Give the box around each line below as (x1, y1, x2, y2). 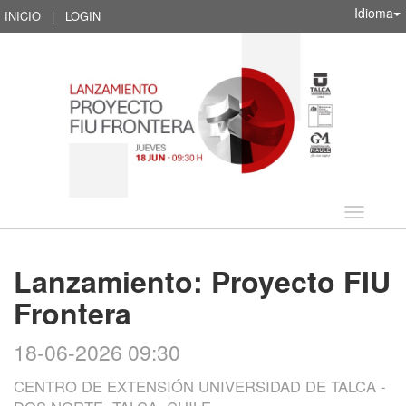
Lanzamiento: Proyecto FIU (14, 259, 391, 302)
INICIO (5, 7, 41, 24)
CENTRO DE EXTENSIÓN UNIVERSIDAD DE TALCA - (14, 374, 386, 397)
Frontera (14, 291, 131, 333)
